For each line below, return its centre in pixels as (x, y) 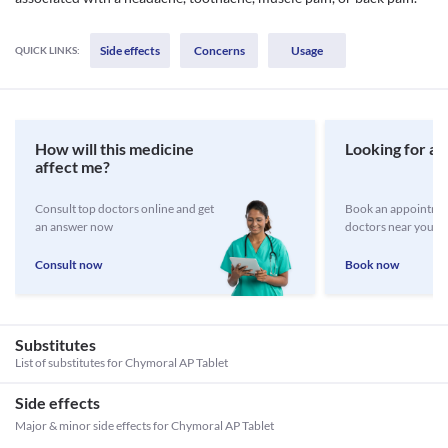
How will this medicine (114, 148)
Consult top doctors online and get (124, 208)
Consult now (68, 264)
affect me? (72, 166)
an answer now (74, 226)
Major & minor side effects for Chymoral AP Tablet (144, 425)
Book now (372, 264)
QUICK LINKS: (47, 50)
